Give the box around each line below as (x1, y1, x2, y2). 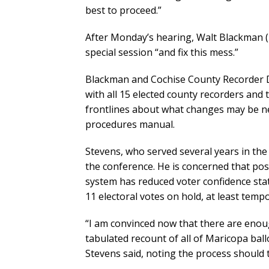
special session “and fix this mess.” (85, 46, 238, 59)
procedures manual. (85, 118, 175, 131)
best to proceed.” (85, 4, 162, 17)
